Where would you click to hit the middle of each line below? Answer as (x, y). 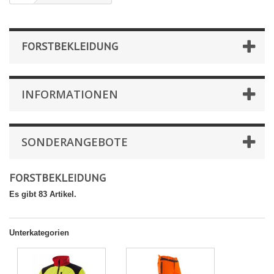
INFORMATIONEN (70, 94)
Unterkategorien (39, 233)
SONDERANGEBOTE (75, 142)
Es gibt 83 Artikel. (43, 194)
